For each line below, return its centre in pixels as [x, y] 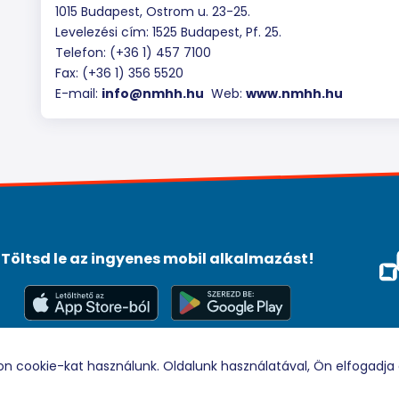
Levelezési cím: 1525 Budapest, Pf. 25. [168, 32]
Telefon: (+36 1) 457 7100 [133, 53]
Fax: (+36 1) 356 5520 [119, 73]
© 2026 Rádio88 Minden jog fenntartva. [157, 357]
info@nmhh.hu [153, 94]
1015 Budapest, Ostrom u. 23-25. [153, 12]
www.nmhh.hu [294, 94]
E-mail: [78, 94]
